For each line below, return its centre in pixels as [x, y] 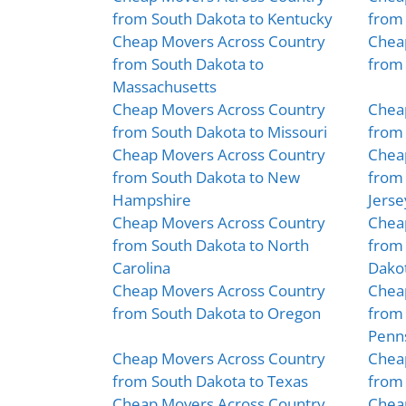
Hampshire [152, 199]
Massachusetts [164, 86]
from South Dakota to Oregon [217, 313]
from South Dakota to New [206, 177]
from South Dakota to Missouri [220, 131]
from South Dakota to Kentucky [222, 18]
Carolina [141, 267]
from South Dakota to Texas [210, 381]
